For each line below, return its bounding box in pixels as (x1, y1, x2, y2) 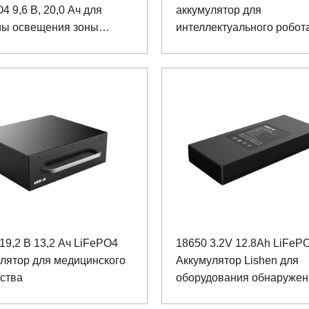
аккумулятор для (176, 4, 261, 17)
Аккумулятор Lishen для (176, 254, 299, 266)
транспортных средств (176, 288, 292, 301)
